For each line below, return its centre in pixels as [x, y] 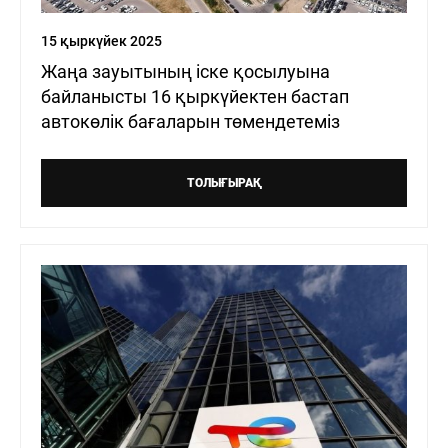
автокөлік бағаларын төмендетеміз [190, 122]
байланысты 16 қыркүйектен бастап [195, 97]
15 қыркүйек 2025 [101, 41]
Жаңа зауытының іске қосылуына [185, 72]
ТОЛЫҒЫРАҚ [224, 183]
